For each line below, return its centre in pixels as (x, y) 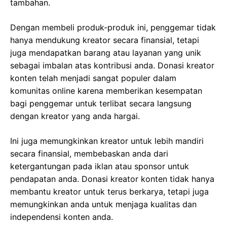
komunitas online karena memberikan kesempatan (106, 90)
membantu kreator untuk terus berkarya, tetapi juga (109, 191)
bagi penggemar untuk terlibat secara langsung (101, 103)
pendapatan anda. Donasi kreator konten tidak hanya (112, 179)
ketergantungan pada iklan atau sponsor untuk (100, 166)
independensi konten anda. (62, 217)
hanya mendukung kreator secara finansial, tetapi (105, 40)
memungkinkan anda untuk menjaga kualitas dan (103, 204)
